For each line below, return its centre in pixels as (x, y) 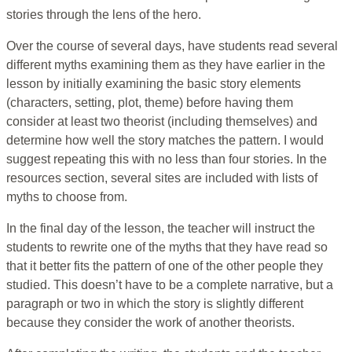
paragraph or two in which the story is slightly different (155, 304)
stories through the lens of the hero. (105, 15)
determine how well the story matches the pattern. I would (165, 141)
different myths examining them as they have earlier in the (166, 65)
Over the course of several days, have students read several (172, 46)
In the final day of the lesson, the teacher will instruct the (161, 229)
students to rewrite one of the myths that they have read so (167, 247)
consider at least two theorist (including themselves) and (162, 122)
